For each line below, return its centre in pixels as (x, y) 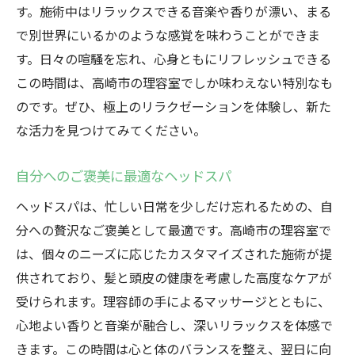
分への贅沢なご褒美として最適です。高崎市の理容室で (174, 230)
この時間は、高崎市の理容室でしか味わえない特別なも (174, 82)
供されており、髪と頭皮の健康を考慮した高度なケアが (174, 277)
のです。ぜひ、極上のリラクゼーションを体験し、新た (174, 106)
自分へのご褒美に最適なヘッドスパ (124, 176)
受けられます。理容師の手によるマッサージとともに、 (173, 301)
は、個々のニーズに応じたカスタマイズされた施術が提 (174, 254)
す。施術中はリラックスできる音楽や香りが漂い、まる (174, 11)
